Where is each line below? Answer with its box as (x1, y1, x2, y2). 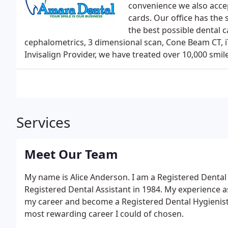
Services (16, 112, 70, 132)
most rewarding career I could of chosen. (24, 208, 184, 219)
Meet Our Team (24, 146, 118, 162)
